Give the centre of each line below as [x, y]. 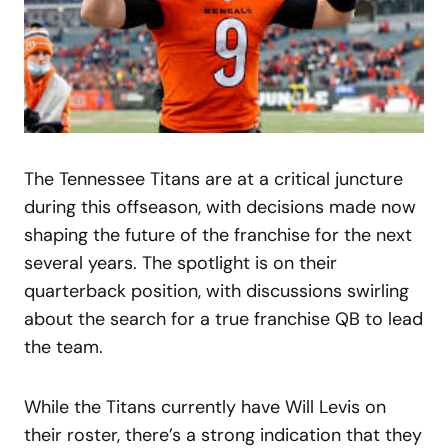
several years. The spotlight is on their [180, 262]
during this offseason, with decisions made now [220, 206]
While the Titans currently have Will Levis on [205, 406]
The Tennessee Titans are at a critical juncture [213, 178]
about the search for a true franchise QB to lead [223, 318]
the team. [63, 346]
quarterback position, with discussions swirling [216, 290]
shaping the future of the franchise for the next [218, 234]
